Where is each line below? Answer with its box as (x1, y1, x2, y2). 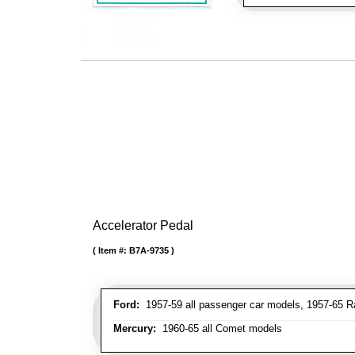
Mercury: (113, 323, 156, 334)
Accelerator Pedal (93, 219, 193, 232)
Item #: (98, 246, 129, 255)
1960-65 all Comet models (156, 323, 282, 334)
